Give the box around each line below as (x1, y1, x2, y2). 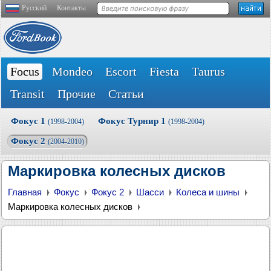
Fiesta (149, 65, 179, 78)
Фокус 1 (11, 116, 48, 126)
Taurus (192, 65, 225, 78)
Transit (10, 87, 45, 100)
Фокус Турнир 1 (98, 116, 168, 126)
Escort (105, 65, 137, 78)
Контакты (57, 4, 86, 12)
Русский (22, 4, 47, 12)
